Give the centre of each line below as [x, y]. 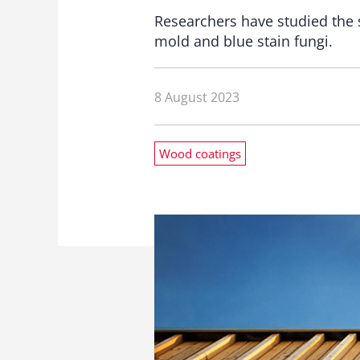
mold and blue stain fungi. [243, 41]
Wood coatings [200, 153]
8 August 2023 [197, 97]
